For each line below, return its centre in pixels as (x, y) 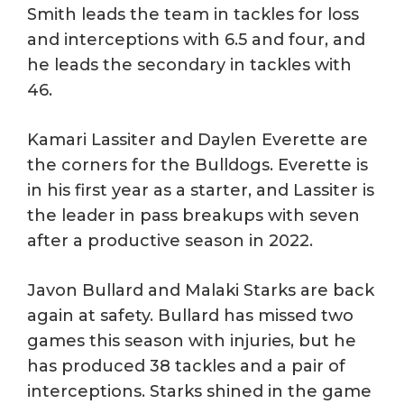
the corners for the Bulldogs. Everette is (197, 165)
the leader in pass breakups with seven (193, 215)
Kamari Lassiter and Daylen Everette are (197, 139)
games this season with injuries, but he (192, 340)
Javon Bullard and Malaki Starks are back (201, 290)
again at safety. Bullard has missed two (190, 315)
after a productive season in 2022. (170, 240)
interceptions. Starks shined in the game (199, 391)
